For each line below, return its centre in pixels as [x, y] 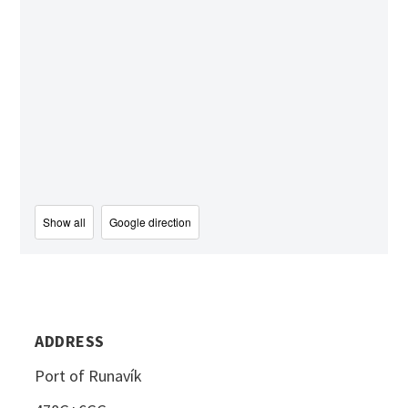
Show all [65, 221]
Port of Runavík [89, 375]
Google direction [151, 221]
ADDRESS [70, 341]
